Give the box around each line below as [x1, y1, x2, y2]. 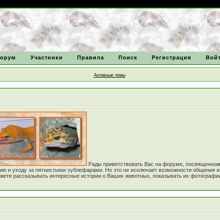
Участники [30, 55, 63, 60]
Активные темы [93, 72, 125, 78]
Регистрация [152, 55, 192, 60]
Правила [77, 55, 104, 60]
